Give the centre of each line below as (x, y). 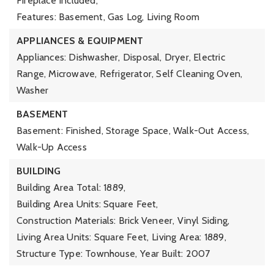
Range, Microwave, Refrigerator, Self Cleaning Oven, (130, 74)
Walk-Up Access (52, 147)
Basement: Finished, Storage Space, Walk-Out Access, (133, 131)
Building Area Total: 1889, (71, 187)
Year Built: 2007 (175, 254)
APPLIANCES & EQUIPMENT (80, 41)
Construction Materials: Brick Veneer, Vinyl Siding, (123, 220)
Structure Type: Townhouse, (77, 254)
